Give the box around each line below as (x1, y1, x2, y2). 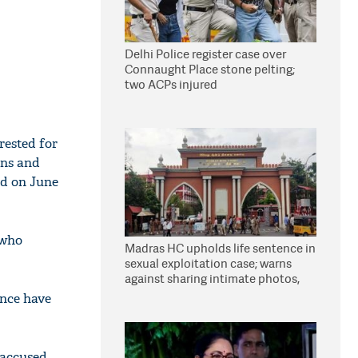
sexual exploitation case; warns (125, 255, 292, 272)
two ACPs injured (125, 76, 217, 93)
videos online (125, 285, 197, 302)
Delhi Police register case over (125, 46, 286, 62)
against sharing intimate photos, (125, 270, 300, 287)
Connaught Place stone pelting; (125, 61, 295, 78)
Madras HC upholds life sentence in (125, 240, 316, 257)
